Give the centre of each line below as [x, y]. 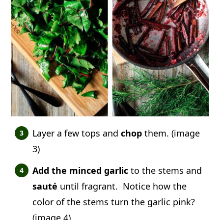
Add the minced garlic [82, 170]
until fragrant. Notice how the [122, 186]
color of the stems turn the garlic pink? [114, 202]
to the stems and [166, 170]
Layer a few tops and [77, 133]
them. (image [171, 133]
